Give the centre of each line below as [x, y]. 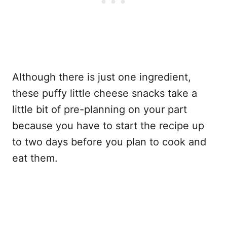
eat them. [35, 158]
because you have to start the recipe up [108, 126]
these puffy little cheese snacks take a [105, 93]
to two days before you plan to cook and [109, 142]
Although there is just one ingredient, [102, 77]
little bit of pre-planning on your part [100, 110]
